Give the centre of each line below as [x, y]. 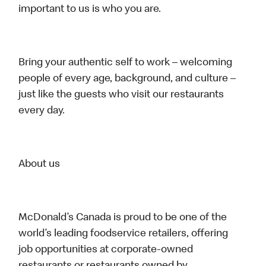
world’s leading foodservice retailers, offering [123, 234]
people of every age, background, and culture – [127, 79]
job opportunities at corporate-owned [106, 250]
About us [39, 165]
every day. [42, 111]
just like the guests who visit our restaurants [121, 95]
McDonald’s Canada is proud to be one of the [123, 218]
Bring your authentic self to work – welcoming [126, 63]
